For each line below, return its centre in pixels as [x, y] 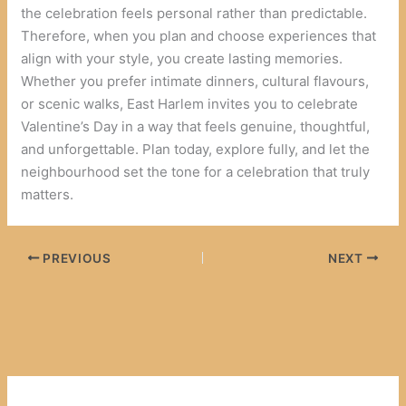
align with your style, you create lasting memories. [182, 58]
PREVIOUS [75, 258]
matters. [48, 194]
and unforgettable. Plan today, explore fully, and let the [196, 149]
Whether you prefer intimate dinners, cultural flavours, [195, 81]
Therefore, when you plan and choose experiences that [199, 35]
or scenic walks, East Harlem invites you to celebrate [190, 103]
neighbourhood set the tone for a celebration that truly [196, 171]
